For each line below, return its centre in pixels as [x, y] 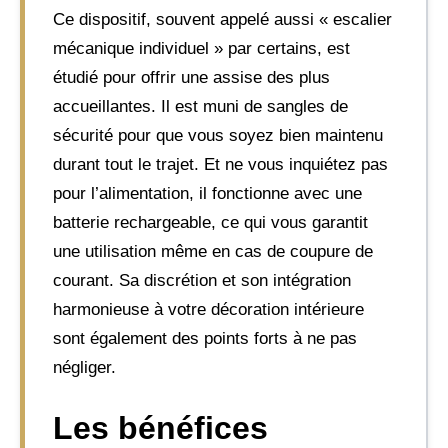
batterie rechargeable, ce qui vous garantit [210, 222]
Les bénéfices [160, 428]
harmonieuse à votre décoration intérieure [208, 309]
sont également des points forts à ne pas [205, 338]
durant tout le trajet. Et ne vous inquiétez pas [220, 164]
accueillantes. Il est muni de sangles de [200, 106]
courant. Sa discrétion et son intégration [202, 280]
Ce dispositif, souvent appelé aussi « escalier [222, 19]
